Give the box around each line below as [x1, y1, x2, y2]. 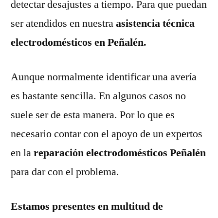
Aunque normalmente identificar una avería [11, 70, 197, 84]
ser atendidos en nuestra [11, 16, 116, 30]
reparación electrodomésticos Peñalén [31, 145, 206, 160]
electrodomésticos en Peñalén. [11, 35, 146, 49]
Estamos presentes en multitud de [11, 199, 163, 213]
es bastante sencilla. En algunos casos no [11, 89, 186, 103]
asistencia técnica [116, 16, 195, 30]
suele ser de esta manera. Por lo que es [11, 108, 175, 122]
